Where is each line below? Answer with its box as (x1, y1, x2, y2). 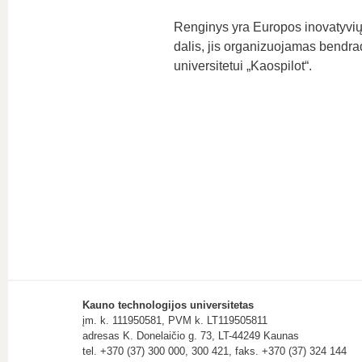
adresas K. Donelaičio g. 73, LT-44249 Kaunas (82, 330, 299, 342)
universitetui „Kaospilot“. (173, 59, 312, 73)
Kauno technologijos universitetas (82, 299, 254, 311)
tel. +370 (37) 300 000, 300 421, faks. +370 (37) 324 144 (82, 345, 347, 357)
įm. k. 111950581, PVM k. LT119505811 (82, 314, 267, 326)
